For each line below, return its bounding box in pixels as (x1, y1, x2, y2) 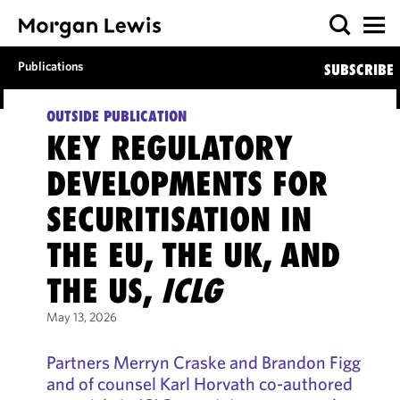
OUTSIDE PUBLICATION (46, 107, 187, 125)
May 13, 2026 (46, 309, 117, 325)
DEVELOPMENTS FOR (46, 163, 328, 204)
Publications (18, 58, 84, 74)
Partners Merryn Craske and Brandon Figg (46, 351, 361, 373)
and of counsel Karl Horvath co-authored (46, 372, 353, 395)
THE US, (46, 271, 161, 311)
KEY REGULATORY (46, 128, 293, 168)
